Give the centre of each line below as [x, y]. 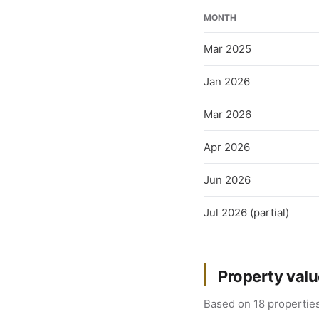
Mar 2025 [228, 49]
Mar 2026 [228, 114]
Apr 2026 [227, 147]
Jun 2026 [227, 180]
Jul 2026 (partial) [246, 213]
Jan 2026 [227, 82]
